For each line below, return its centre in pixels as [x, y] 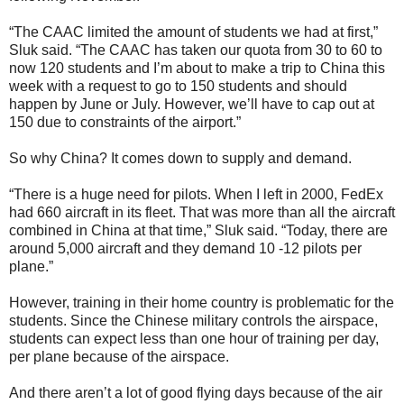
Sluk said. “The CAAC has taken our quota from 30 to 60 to [196, 50]
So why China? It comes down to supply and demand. [180, 158]
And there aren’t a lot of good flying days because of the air [196, 392]
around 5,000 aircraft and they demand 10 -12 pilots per [185, 248]
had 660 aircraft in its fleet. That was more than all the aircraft [202, 212]
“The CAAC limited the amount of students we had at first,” [193, 32]
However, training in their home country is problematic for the [202, 302]
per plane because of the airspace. [119, 356]
